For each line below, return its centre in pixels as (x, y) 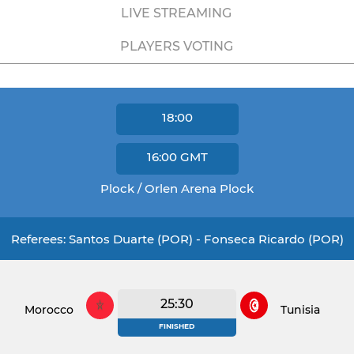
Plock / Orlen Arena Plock (177, 188)
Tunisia (300, 309)
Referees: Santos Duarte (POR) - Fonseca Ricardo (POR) (177, 239)
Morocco (49, 309)
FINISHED (177, 326)
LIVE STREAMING (176, 13)
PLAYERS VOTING (176, 46)
